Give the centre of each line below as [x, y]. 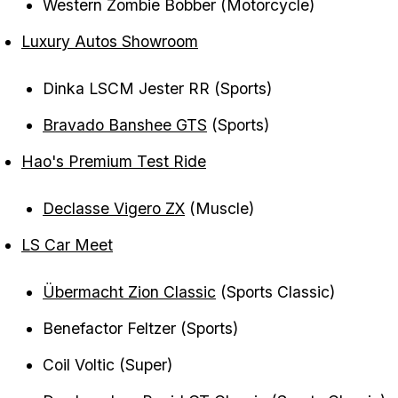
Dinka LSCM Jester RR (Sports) [157, 89]
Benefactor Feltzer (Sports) [140, 329]
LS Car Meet [67, 245]
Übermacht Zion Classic [129, 292]
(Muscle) [219, 209]
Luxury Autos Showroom [110, 42]
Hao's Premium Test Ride [114, 162]
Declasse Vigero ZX [114, 209]
